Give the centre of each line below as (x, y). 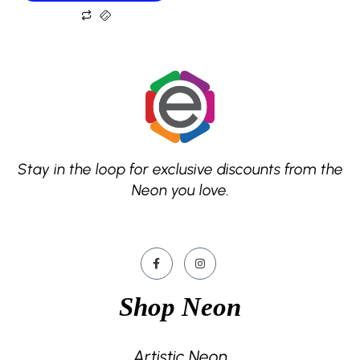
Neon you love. (180, 190)
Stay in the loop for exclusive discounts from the (180, 170)
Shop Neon (180, 307)
